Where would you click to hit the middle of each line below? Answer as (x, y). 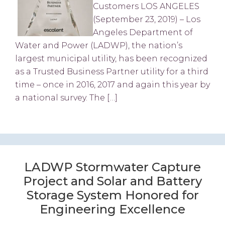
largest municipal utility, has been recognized (111, 59)
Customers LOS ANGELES (146, 7)
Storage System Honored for (113, 195)
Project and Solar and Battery (113, 181)
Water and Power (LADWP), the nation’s (99, 46)
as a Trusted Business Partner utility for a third (112, 72)
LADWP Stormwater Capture (113, 167)
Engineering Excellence (113, 209)
